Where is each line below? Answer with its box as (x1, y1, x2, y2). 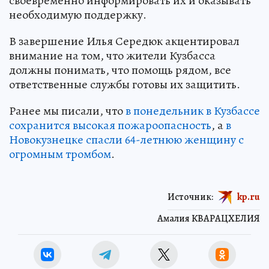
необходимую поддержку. (9, 6, 147, 23)
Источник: (168, 190, 213, 204)
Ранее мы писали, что (9, 102, 125, 119)
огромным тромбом (9, 145, 111, 162)
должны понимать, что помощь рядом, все (9, 61, 231, 78)
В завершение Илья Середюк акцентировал (9, 32, 240, 49)
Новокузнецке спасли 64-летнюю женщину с (9, 131, 244, 148)
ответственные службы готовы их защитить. (9, 76, 240, 92)
